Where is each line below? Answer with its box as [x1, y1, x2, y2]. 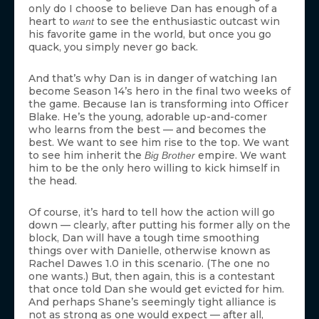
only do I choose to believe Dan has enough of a [28, 2, 277, 16]
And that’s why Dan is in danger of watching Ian [28, 72, 277, 85]
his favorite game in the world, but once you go [28, 28, 271, 41]
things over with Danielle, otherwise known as [28, 244, 271, 258]
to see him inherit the [28, 149, 145, 162]
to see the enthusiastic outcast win [94, 15, 280, 28]
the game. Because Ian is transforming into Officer [28, 98, 288, 111]
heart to [28, 15, 73, 28]
